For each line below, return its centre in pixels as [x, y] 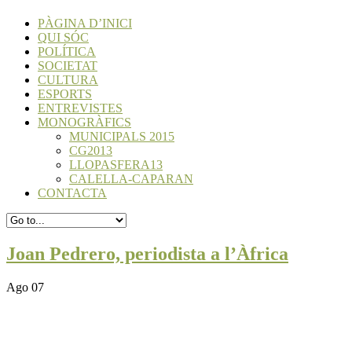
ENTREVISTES [80, 108]
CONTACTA [72, 193]
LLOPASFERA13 [116, 165]
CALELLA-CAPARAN [131, 179]
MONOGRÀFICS [84, 123]
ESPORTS [65, 94]
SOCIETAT [68, 66]
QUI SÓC [63, 38]
